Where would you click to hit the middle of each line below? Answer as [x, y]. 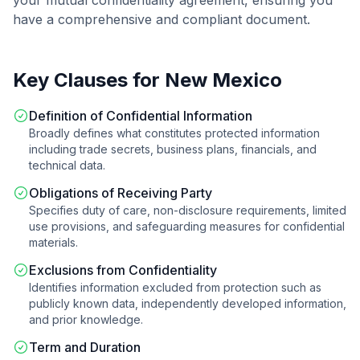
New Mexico [223, 80]
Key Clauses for [89, 80]
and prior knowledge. [86, 319]
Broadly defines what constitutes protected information [174, 133]
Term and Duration [85, 347]
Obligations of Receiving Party [121, 193]
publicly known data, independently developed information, [188, 303]
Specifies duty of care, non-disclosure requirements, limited [188, 210]
